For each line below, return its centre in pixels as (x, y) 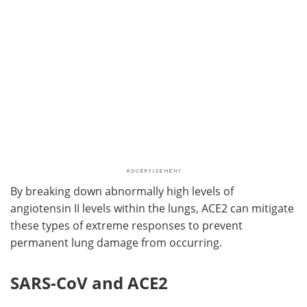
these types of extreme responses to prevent (126, 225)
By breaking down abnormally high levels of (122, 191)
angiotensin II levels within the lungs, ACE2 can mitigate (152, 208)
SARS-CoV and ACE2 (89, 282)
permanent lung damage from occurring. (116, 242)
